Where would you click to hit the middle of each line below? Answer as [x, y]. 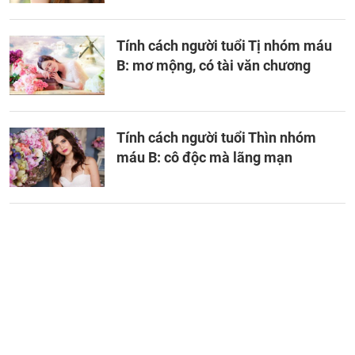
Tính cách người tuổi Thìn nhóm [216, 137]
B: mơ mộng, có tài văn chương [214, 65]
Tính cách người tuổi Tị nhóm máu [224, 46]
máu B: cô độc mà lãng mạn [204, 157]
